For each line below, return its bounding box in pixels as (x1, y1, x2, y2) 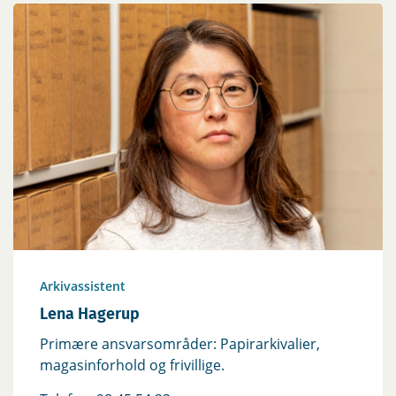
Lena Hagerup (40, 303, 140, 324)
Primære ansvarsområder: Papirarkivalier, (40, 333, 320, 354)
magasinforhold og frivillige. (40, 354, 225, 375)
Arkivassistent (40, 277, 126, 294)
